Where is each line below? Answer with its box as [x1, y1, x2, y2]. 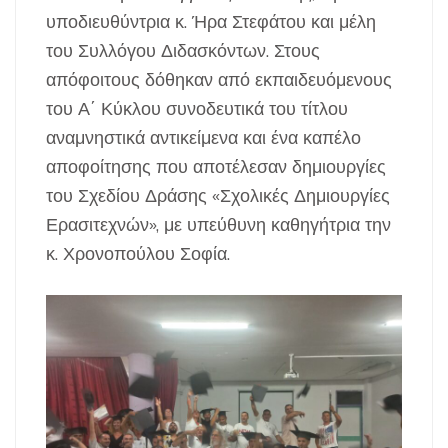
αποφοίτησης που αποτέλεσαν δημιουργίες [46, 154, 386, 178]
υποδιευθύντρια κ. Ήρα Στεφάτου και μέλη [46, 9, 376, 33]
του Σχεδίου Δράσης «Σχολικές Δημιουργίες [46, 183, 390, 207]
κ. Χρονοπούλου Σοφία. [46, 241, 230, 265]
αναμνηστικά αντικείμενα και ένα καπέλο [46, 125, 361, 149]
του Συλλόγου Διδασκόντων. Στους [46, 38, 320, 62]
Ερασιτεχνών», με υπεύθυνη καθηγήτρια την [46, 212, 391, 236]
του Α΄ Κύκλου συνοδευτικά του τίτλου [46, 96, 348, 120]
